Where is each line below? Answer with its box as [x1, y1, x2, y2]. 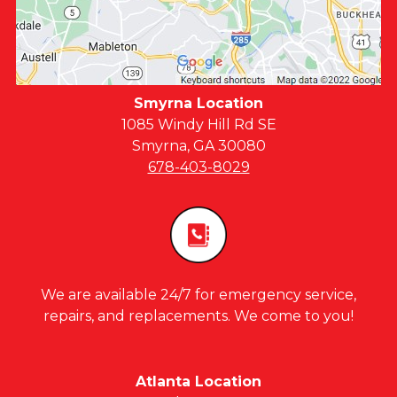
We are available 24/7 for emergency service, [41, 286, 356, 303]
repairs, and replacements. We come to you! [43, 307, 354, 324]
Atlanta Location [136, 373, 261, 390]
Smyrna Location [134, 95, 263, 112]
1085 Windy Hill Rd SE [121, 116, 276, 133]
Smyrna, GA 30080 [131, 137, 266, 154]
